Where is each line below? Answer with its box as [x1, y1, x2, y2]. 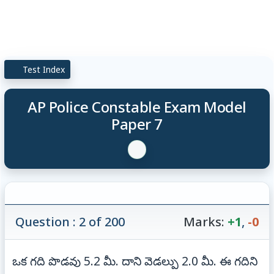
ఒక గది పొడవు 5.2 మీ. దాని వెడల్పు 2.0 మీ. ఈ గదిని [12, 252, 258, 269]
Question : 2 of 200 [15, 213, 125, 230]
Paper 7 [111, 113, 163, 134]
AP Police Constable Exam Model [28, 96, 246, 117]
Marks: [183, 213, 224, 230]
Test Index [20, 63, 65, 75]
